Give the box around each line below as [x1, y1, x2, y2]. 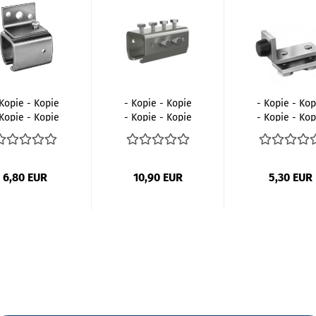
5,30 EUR [268, 171, 312, 184]
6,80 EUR [3, 171, 47, 184]
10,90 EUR [133, 171, 183, 184]
